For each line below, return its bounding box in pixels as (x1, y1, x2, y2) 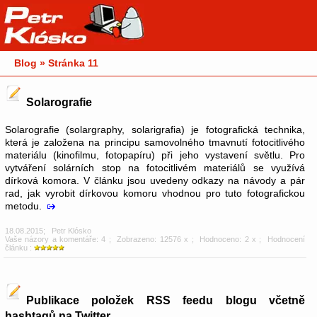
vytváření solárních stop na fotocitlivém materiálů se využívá (5, 162, 305, 174)
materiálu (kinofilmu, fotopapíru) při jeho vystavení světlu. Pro (5, 149, 305, 161)
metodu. (5, 200, 45, 212)
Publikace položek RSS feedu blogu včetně (26, 294, 305, 306)
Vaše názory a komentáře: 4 (5, 235, 106, 244)
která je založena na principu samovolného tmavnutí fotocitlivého (5, 137, 305, 149)
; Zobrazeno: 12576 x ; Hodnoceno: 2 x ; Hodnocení (105, 235, 306, 244)
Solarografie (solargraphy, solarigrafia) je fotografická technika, (5, 124, 305, 136)
